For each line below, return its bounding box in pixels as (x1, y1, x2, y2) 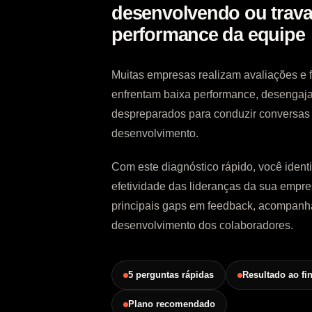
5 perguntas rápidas (128, 270, 214, 280)
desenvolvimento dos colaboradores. (111, 219, 293, 231)
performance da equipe (111, 24, 305, 45)
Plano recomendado (128, 299, 215, 309)
